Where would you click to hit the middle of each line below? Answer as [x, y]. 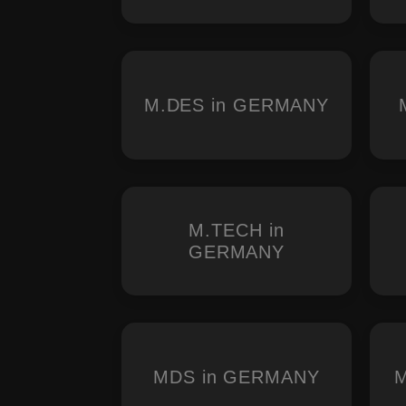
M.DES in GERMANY [237, 105]
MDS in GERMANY [237, 377]
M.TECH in [237, 230]
